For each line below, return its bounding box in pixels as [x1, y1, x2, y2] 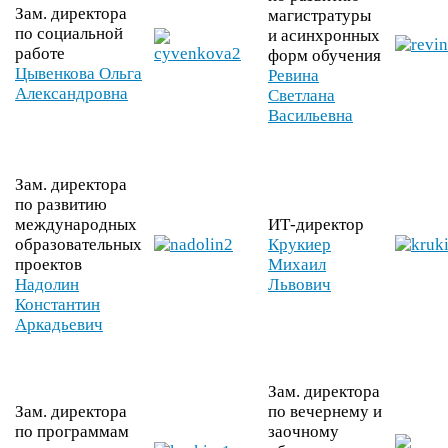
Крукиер [268, 235, 331, 255]
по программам [15, 422, 129, 442]
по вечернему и [268, 402, 382, 422]
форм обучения [268, 46, 381, 66]
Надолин [15, 275, 79, 295]
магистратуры [268, 6, 371, 26]
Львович [268, 275, 331, 295]
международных [15, 215, 137, 235]
